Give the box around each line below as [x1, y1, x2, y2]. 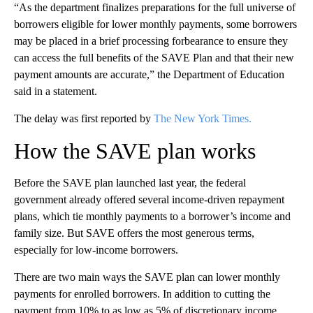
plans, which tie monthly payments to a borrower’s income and [14, 210, 291, 222]
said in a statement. [14, 85, 97, 97]
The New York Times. [154, 112, 252, 124]
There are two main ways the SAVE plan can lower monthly [14, 270, 280, 283]
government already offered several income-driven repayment [14, 193, 284, 205]
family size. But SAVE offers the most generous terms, [14, 226, 254, 239]
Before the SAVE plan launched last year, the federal [14, 176, 246, 189]
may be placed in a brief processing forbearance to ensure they [14, 34, 288, 47]
